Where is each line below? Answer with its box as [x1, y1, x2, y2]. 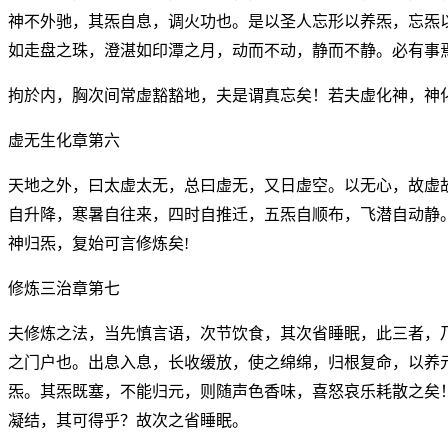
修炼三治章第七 [8, 279, 120, 297]
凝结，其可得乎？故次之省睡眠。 [8, 411, 248, 429]
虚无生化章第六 [8, 131, 120, 149]
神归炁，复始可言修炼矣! [8, 234, 189, 252]
